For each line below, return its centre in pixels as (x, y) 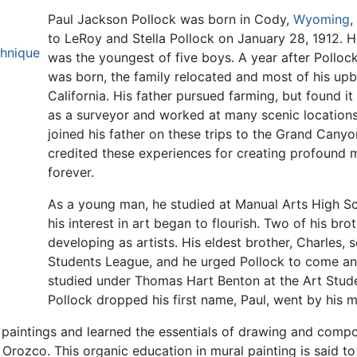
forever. (71, 173)
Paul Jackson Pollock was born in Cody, (170, 20)
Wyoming (321, 20)
